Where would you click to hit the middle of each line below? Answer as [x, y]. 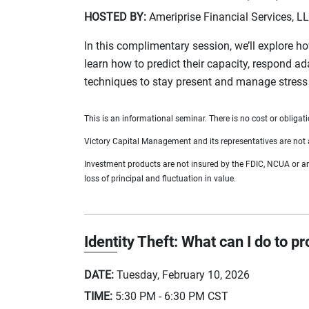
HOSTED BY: [115, 17]
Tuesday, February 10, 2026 [183, 275]
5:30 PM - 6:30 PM [160, 296]
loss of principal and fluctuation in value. [160, 178]
